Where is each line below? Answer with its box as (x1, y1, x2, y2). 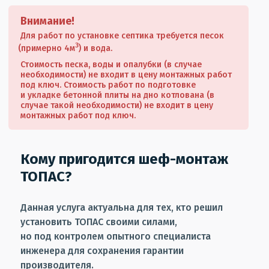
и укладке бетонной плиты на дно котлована (20, 89, 204, 100)
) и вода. (78, 43, 112, 53)
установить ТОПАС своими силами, (20, 216, 177, 228)
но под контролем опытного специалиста (20, 230, 211, 242)
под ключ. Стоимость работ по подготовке (20, 79, 196, 90)
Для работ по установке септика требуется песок (20, 31, 224, 41)
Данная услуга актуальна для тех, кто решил (20, 201, 223, 213)
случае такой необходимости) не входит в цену (20, 100, 213, 110)
